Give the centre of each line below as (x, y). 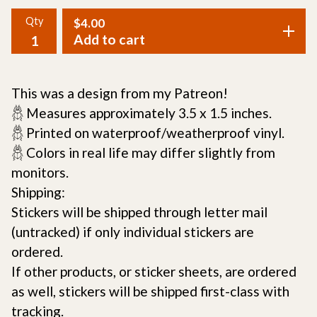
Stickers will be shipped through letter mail (139, 212)
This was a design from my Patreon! (120, 93)
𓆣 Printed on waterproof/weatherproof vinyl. (148, 133)
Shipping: (38, 192)
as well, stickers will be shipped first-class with (150, 291)
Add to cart (109, 39)
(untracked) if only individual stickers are (133, 232)
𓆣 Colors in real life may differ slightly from (143, 152)
